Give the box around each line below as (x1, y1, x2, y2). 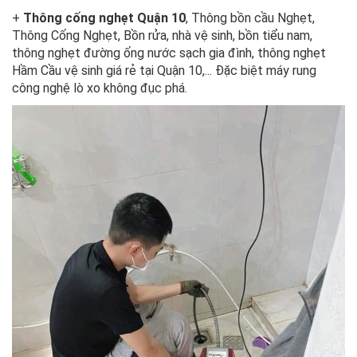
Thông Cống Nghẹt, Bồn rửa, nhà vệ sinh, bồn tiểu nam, (12, 28, 312, 43)
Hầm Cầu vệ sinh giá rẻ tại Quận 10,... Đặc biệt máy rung (12, 63, 316, 78)
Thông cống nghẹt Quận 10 (23, 10, 186, 25)
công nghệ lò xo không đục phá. (12, 80, 187, 96)
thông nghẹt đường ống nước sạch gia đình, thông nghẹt (12, 45, 326, 61)
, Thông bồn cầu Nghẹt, (186, 10, 315, 25)
